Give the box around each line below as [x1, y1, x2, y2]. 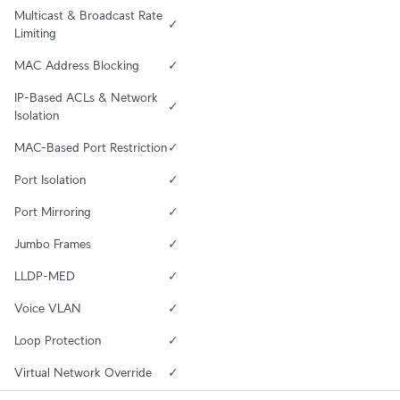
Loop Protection [14, 333, 101, 348]
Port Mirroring [14, 204, 91, 220]
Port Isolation [14, 172, 86, 187]
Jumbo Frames [14, 237, 91, 252]
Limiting [14, 26, 56, 41]
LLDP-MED [14, 269, 75, 284]
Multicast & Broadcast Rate [14, 8, 162, 23]
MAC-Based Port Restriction [14, 140, 167, 155]
